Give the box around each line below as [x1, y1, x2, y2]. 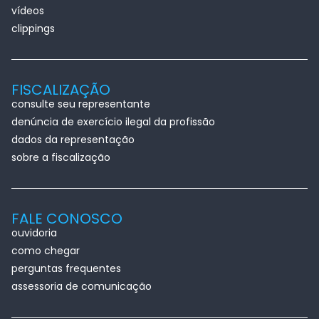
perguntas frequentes [11, 261, 121, 276]
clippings [11, 21, 55, 36]
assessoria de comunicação [11, 279, 152, 294]
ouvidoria [11, 226, 57, 241]
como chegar [11, 244, 80, 258]
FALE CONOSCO [11, 209, 122, 229]
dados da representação [11, 132, 135, 147]
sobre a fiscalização [11, 150, 110, 165]
